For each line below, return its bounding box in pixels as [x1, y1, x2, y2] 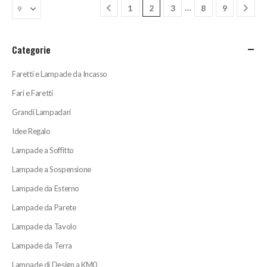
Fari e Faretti [12, 88, 53, 98]
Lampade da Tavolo [12, 222, 77, 232]
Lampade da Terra [12, 241, 72, 251]
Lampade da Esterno [12, 184, 79, 194]
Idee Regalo [12, 126, 51, 136]
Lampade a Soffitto [12, 145, 74, 156]
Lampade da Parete [12, 203, 76, 213]
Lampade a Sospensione [12, 164, 91, 175]
